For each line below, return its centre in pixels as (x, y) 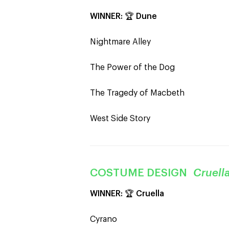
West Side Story (120, 119)
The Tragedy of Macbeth (137, 93)
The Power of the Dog (132, 67)
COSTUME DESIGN (142, 173)
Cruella (150, 194)
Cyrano (104, 219)
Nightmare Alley (120, 42)
